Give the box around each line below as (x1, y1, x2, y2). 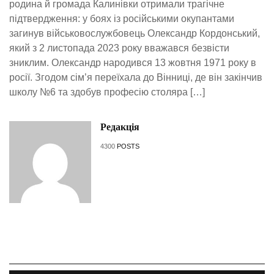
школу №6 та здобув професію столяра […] (9, 87, 205, 98)
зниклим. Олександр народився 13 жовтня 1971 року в (9, 57, 256, 68)
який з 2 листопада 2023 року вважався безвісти (9, 43, 229, 54)
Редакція (100, 122, 139, 133)
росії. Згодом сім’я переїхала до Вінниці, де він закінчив (9, 72, 262, 83)
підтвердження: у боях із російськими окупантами (9, 13, 234, 24)
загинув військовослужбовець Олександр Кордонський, (9, 28, 260, 39)
